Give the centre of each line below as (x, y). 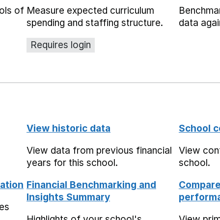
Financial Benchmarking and (91, 185)
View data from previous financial (99, 151)
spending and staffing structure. (95, 23)
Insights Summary (68, 197)
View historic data (69, 128)
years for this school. (72, 163)
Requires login (61, 45)
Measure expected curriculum (90, 11)
